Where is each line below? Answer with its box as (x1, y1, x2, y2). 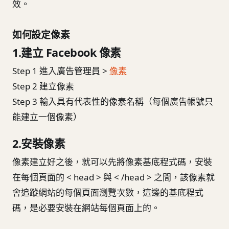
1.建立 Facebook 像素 (12, 44, 122, 60)
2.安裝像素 (12, 135, 65, 151)
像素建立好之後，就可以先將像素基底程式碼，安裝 (12, 155, 212, 168)
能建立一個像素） (12, 110, 82, 123)
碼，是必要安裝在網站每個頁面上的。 (12, 201, 162, 214)
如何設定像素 (12, 28, 70, 41)
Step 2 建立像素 (12, 80, 74, 92)
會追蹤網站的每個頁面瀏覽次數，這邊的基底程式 (12, 186, 203, 198)
